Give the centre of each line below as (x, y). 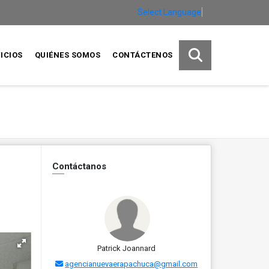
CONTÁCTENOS (143, 55)
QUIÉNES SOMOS (68, 55)
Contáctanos (79, 166)
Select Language (169, 12)
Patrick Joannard (127, 248)
